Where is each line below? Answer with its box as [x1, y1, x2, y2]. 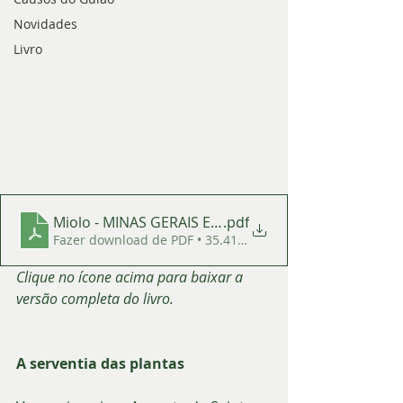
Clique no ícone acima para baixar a [16, 266, 246, 287]
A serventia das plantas [16, 353, 188, 373]
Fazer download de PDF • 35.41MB [53, 230, 257, 248]
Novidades [13, 14, 77, 32]
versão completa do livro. [16, 288, 174, 309]
